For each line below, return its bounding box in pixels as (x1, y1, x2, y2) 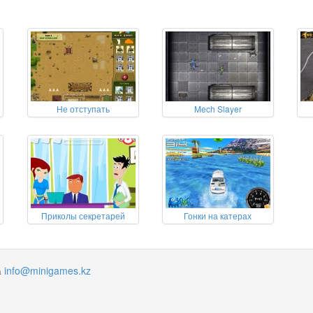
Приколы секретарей (41, 210, 125, 221)
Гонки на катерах (184, 210, 252, 221)
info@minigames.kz (4, 263, 91, 277)
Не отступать (56, 103, 110, 115)
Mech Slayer (194, 103, 242, 115)
